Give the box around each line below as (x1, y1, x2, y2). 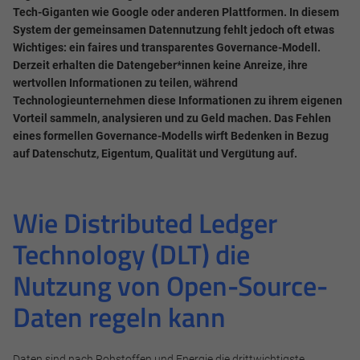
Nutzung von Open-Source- (13, 264, 328, 306)
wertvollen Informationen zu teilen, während (13, 76, 238, 89)
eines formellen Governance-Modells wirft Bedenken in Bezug (13, 129, 329, 142)
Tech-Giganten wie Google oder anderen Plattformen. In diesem (13, 5, 339, 18)
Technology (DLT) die (13, 233, 250, 275)
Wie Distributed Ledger (13, 202, 277, 243)
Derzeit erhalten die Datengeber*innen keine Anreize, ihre (13, 58, 308, 72)
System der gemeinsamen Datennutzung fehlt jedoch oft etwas (13, 22, 334, 36)
